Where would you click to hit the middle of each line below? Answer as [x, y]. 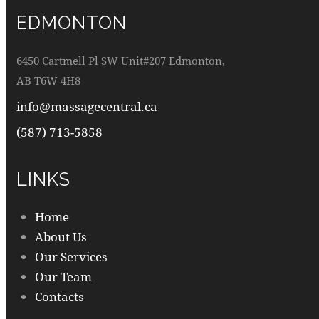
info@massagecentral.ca [87, 106]
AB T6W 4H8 [48, 81]
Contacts [59, 296]
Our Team [63, 276]
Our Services [71, 256]
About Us [61, 236]
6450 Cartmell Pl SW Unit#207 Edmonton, [121, 61]
